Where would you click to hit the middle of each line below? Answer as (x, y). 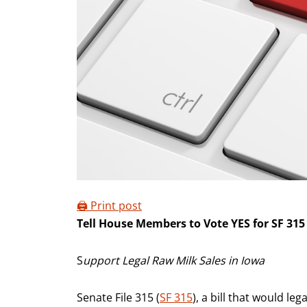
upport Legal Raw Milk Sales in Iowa (174, 260)
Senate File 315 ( (118, 297)
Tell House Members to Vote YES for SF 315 (191, 223)
